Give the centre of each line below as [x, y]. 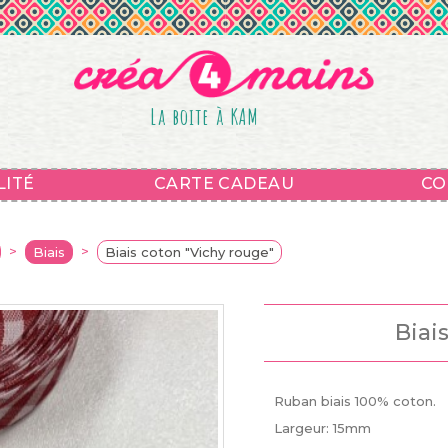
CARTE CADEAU [224, 183]
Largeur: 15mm [322, 428]
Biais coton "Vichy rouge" [189, 252]
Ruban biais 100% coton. [355, 401]
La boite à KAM [205, 116]
